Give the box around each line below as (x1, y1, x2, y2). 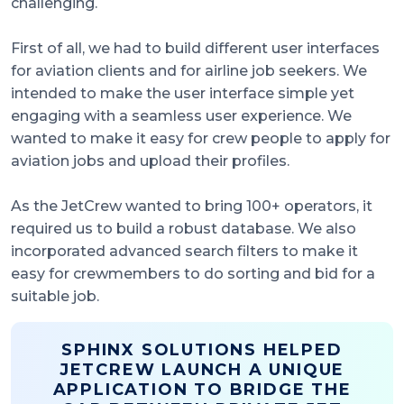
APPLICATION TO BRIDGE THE (52, 380, 352, 400)
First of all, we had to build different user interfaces (11, 40, 380, 58)
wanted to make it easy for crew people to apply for (11, 130, 390, 148)
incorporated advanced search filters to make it (11, 243, 358, 261)
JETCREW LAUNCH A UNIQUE (59, 360, 345, 381)
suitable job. (11, 288, 99, 306)
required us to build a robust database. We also (11, 220, 356, 238)
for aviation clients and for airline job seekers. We (11, 62, 367, 80)
